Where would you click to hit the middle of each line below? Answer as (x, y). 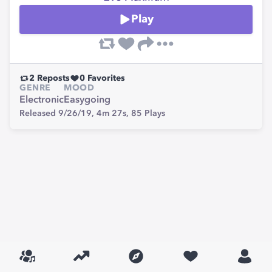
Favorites (105, 78)
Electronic (42, 100)
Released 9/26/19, (58, 114)
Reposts (52, 78)
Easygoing (87, 100)
